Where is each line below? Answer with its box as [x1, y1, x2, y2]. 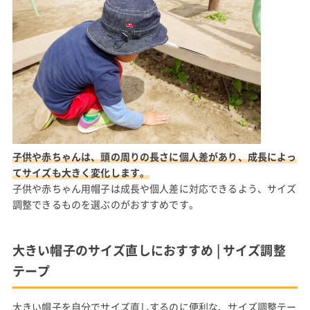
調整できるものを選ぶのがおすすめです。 [12, 197, 199, 212]
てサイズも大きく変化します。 [12, 165, 150, 180]
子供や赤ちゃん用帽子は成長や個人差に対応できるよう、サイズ [12, 181, 297, 196]
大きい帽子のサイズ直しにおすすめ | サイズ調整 [12, 241, 286, 260]
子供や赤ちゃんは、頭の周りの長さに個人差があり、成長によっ [12, 149, 297, 164]
